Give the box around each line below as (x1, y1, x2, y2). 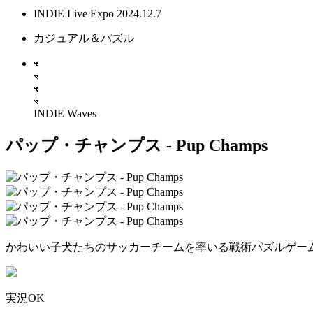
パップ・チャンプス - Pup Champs (6, 136, 268, 154)
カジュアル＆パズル (34, 32, 134, 44)
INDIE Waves (34, 108, 96, 119)
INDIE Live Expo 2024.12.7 (34, 8, 161, 20)
